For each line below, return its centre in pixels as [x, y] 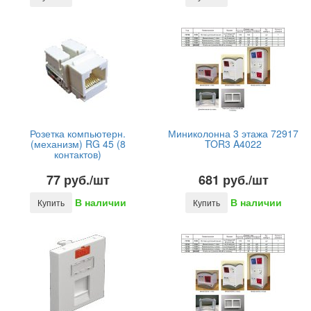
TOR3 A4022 [233, 144]
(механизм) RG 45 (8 [78, 144]
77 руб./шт [78, 180]
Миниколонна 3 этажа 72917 [233, 133]
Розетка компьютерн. [78, 133]
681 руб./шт [233, 180]
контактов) [78, 154]
